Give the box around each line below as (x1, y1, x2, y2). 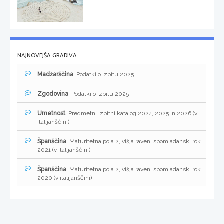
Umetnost (37, 110, 65, 117)
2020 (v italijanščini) (37, 174, 92, 182)
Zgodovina (37, 90, 68, 98)
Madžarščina (37, 71, 73, 78)
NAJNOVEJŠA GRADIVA (17, 51, 77, 61)
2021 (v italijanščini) (37, 146, 90, 154)
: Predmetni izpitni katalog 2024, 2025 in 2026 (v (65, 110, 197, 117)
